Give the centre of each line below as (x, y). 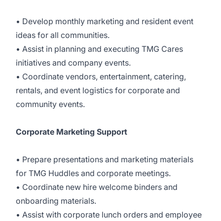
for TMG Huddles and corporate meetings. (93, 173)
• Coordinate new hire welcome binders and (97, 187)
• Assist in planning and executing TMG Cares (99, 49)
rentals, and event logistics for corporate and (98, 90)
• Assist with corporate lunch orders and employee (109, 215)
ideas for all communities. (63, 35)
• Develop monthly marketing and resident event (105, 21)
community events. (50, 104)
